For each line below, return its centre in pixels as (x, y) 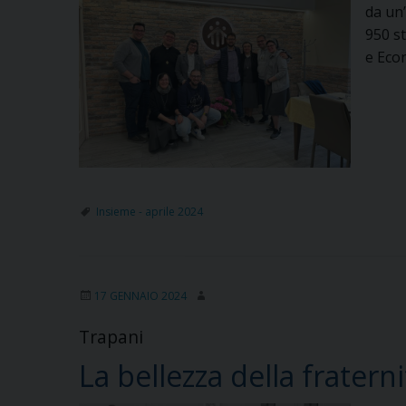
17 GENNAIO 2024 (140, 295)
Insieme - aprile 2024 (150, 211)
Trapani (111, 336)
